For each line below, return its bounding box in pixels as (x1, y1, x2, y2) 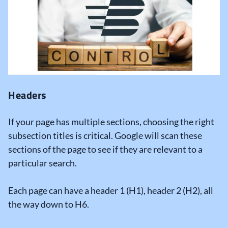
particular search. (8, 157, 78, 169)
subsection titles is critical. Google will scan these (8, 130, 202, 141)
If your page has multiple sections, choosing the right (8, 116, 214, 128)
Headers (8, 87, 46, 103)
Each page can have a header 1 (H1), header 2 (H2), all (8, 185, 213, 196)
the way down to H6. (8, 198, 92, 210)
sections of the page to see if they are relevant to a (8, 144, 203, 155)
